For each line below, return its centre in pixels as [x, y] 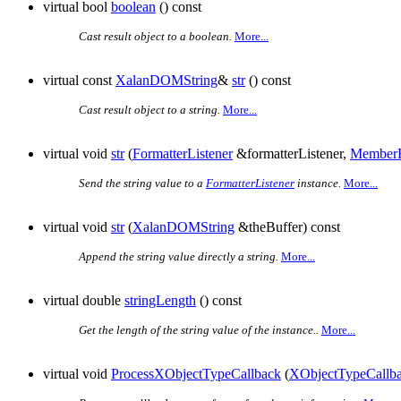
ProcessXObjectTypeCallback [196, 374]
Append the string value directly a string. [179, 257]
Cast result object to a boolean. [155, 37]
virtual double [84, 301]
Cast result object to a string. [149, 110]
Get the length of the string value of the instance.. [199, 330]
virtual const [79, 81]
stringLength [160, 301]
